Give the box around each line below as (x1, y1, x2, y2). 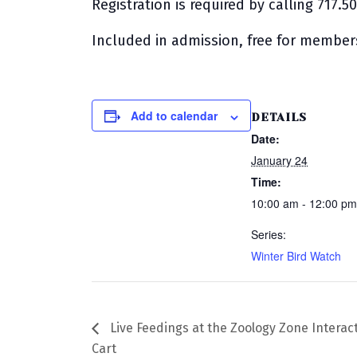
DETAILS (251, 111, 308, 124)
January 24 (251, 152, 308, 169)
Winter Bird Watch (251, 248, 342, 265)
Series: (251, 226, 287, 243)
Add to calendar (131, 108, 218, 124)
